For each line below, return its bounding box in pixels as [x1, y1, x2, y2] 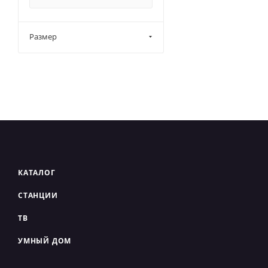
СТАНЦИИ [18, 190, 58, 200]
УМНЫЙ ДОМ [18, 236, 72, 246]
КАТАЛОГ [18, 167, 56, 178]
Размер [29, 31, 57, 42]
